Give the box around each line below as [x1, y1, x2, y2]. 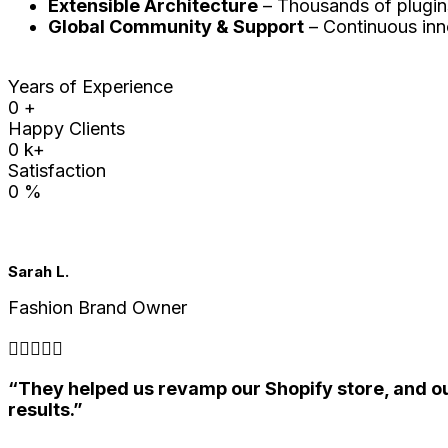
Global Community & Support [48, 16, 304, 38]
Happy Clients [8, 118, 125, 140]
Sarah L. [8, 263, 69, 282]
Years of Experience [8, 76, 173, 98]
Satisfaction [8, 160, 106, 182]
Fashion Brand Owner [8, 297, 187, 319]
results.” [8, 399, 83, 421]
